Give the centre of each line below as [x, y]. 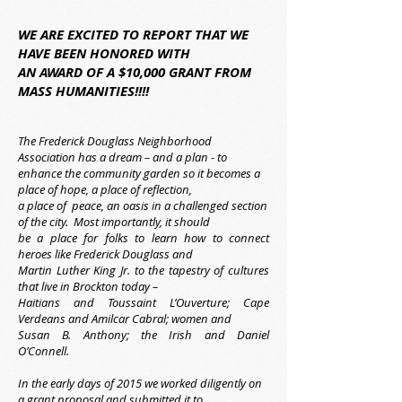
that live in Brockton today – [88, 286]
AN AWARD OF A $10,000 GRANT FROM [135, 72]
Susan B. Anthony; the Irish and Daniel [144, 335]
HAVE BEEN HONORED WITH [104, 53]
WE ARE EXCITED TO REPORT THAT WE [133, 35]
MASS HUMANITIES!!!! [83, 91]
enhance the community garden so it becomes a [139, 173]
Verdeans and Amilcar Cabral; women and [125, 319]
